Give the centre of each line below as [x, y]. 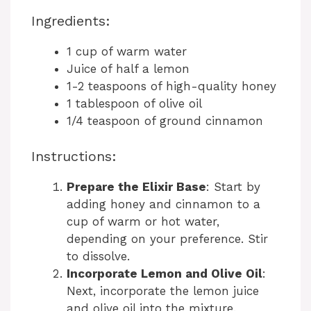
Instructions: [74, 156]
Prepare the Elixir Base [136, 186]
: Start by [233, 186]
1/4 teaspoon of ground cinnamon [165, 121]
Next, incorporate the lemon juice [163, 291]
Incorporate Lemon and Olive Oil [165, 273]
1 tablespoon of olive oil [134, 104]
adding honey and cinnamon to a [163, 204]
